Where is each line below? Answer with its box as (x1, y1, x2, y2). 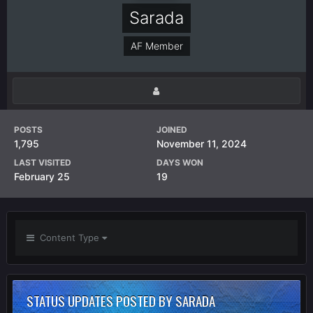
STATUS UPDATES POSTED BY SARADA (27, 291, 215, 311)
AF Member (130, 40, 183, 52)
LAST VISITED (14, 157, 71, 168)
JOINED (156, 124, 187, 135)
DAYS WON (156, 157, 203, 168)
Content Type (34, 232, 102, 244)
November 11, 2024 (156, 138, 247, 150)
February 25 (14, 170, 70, 182)
